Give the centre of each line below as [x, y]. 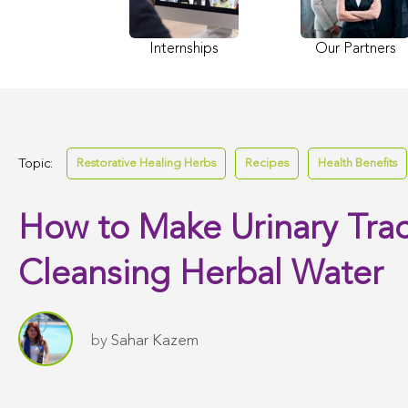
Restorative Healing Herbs [146, 163]
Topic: [36, 164]
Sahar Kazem [155, 341]
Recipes [267, 163]
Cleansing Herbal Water [201, 275]
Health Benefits [357, 163]
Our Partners [355, 49]
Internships [184, 49]
